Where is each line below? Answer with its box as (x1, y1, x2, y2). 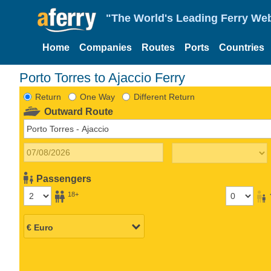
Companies (79, 42, 132, 53)
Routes (142, 42, 175, 53)
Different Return (133, 91, 195, 102)
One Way (79, 91, 115, 102)
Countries (219, 42, 264, 53)
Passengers (36, 173, 92, 184)
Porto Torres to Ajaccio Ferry (19, 70, 185, 85)
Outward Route (44, 106, 114, 117)
